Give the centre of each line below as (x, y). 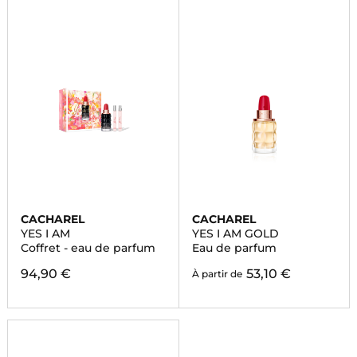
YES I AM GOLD (235, 233)
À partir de (217, 274)
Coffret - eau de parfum (88, 248)
